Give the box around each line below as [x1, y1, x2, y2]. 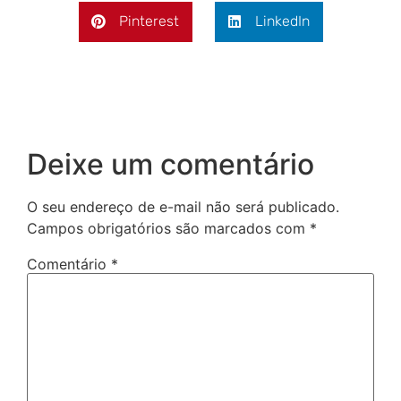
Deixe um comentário [27, 146, 314, 182]
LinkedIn [254, 13, 310, 30]
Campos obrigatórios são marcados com [27, 218, 310, 237]
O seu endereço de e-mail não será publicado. [27, 197, 339, 216]
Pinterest [118, 13, 179, 30]
